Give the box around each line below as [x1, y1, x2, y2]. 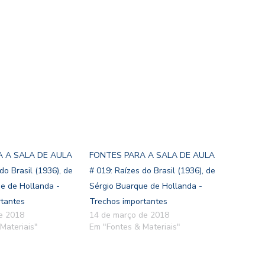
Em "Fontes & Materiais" [89, 221, 180, 233]
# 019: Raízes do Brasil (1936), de [89, 165, 215, 177]
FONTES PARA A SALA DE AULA [89, 150, 215, 161]
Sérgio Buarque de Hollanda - [89, 180, 202, 192]
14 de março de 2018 [89, 209, 169, 221]
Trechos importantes [89, 196, 167, 208]
